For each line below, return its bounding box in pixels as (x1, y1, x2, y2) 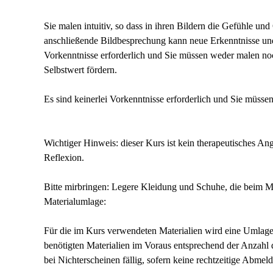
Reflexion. (44, 152, 84, 163)
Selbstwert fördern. (44, 65, 117, 75)
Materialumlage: (44, 196, 106, 207)
